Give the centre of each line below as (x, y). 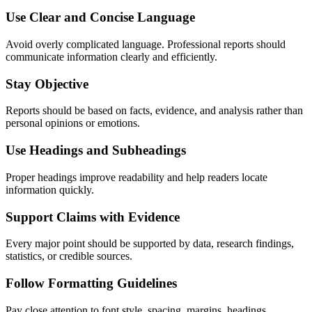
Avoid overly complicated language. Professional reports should (146, 45)
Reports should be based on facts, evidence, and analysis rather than (154, 111)
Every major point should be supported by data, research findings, (150, 244)
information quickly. (50, 189)
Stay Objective (47, 84)
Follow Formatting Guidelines (91, 283)
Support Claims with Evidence (93, 217)
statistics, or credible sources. (69, 256)
